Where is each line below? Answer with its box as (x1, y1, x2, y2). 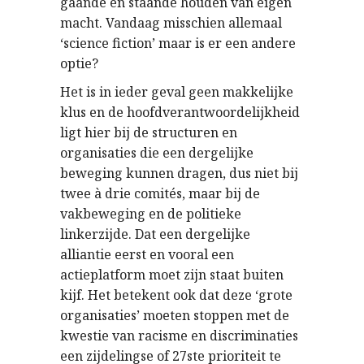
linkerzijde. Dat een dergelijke (60, 225, 250, 243)
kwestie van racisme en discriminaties (60, 327, 298, 344)
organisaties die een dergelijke (60, 144, 253, 162)
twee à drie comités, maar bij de (60, 184, 260, 202)
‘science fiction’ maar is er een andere (60, 34, 296, 52)
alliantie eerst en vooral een (60, 245, 234, 263)
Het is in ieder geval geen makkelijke (60, 83, 293, 101)
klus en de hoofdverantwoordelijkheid (60, 103, 300, 121)
